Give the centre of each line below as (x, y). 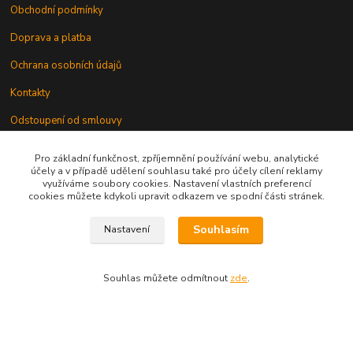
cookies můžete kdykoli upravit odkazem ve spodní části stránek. (176, 196)
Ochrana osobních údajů (66, 65)
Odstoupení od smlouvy (67, 120)
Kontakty (31, 93)
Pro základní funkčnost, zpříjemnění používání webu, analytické (176, 158)
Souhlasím (221, 230)
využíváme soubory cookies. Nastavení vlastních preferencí (176, 184)
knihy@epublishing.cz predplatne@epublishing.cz (145, 280)
